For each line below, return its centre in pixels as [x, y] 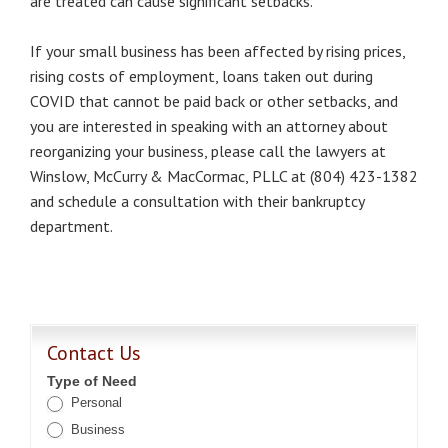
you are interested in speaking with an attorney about [209, 126]
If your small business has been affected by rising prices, [217, 51]
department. [71, 226]
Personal [94, 402]
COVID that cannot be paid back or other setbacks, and [214, 101]
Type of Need [92, 381]
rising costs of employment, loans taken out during [201, 76]
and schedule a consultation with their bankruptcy [197, 201]
